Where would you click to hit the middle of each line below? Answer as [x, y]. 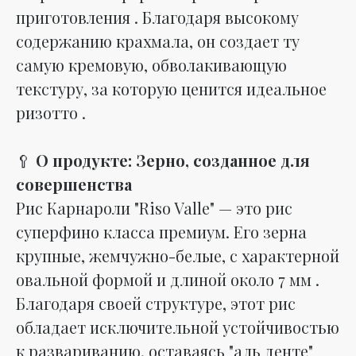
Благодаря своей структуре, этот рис [156, 303]
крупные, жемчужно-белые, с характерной [178, 255]
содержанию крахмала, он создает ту [158, 41]
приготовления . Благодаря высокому [157, 17]
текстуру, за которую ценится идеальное [171, 88]
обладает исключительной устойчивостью [178, 327]
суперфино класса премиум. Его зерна [161, 231]
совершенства [74, 184]
